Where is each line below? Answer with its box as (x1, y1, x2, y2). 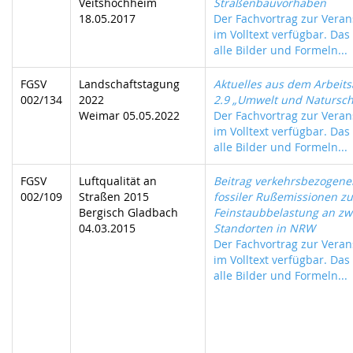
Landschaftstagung (79, 76, 180, 91)
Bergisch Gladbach (79, 205, 178, 220)
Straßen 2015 (79, 189, 149, 204)
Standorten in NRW (214, 221, 315, 236)
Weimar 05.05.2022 (79, 108, 180, 123)
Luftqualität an (79, 173, 157, 188)
